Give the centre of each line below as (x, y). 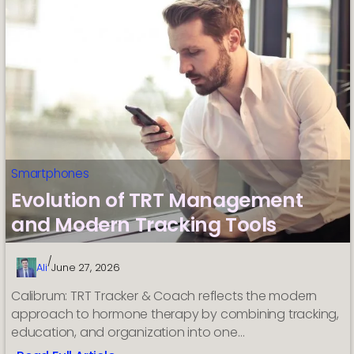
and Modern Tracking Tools (144, 225)
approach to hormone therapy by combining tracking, (175, 314)
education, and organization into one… (128, 333)
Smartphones (50, 174)
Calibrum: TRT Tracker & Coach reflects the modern (164, 296)
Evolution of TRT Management (157, 201)
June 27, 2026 (86, 268)
